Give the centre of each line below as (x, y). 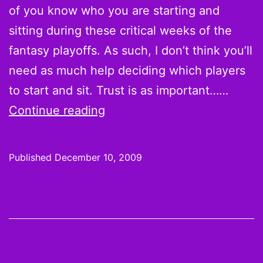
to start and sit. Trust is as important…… (119, 90)
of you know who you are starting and (114, 11)
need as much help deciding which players (127, 70)
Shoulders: (134, 230)
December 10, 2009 (98, 157)
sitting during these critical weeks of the (120, 31)
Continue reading (57, 110)
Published (32, 157)
